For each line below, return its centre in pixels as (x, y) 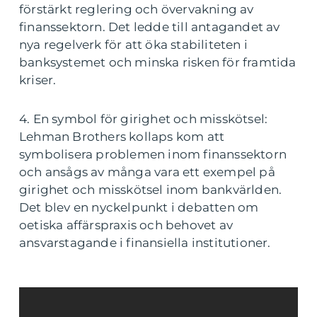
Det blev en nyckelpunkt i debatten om (139, 207)
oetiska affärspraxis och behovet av (126, 225)
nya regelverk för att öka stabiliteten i (134, 45)
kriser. (38, 80)
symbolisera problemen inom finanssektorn (153, 154)
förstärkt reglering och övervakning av (137, 9)
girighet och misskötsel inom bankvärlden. (151, 190)
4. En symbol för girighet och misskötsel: (144, 119)
